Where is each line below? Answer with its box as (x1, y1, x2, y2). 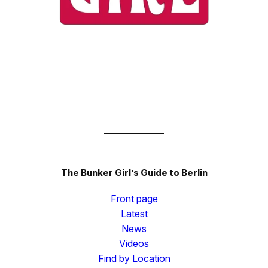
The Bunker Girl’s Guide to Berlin (60, 166, 208, 178)
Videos (119, 237, 149, 249)
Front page (110, 192, 158, 205)
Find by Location (98, 252, 170, 264)
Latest (120, 207, 148, 220)
